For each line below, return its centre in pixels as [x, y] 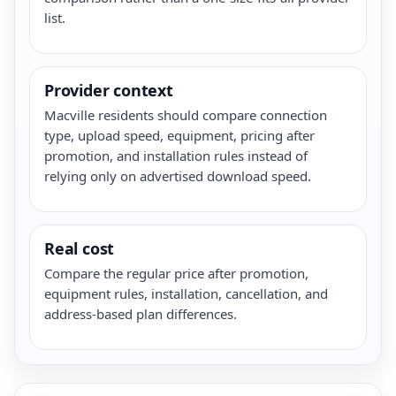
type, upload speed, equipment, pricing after [179, 135]
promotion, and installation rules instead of [176, 155]
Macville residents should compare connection [186, 114]
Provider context [109, 90]
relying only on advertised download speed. [178, 175]
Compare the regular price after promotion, [176, 273]
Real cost [80, 248]
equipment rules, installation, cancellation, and [186, 293]
